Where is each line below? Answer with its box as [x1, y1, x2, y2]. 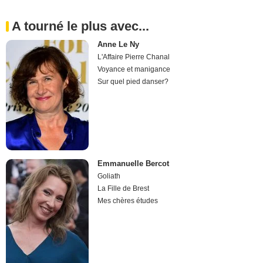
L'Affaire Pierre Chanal [97, 52, 170, 61]
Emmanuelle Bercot [97, 159, 170, 168]
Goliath [97, 172, 121, 181]
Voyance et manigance [97, 65, 171, 73]
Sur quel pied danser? [97, 77, 169, 86]
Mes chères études [97, 197, 159, 205]
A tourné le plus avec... [12, 18, 149, 33]
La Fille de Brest [97, 184, 150, 193]
